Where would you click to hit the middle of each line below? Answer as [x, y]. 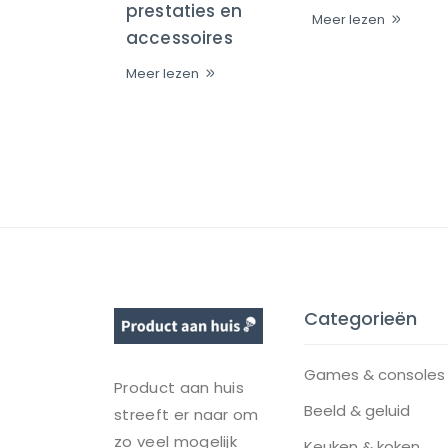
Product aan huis [179, 387]
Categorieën [360, 319]
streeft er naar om [186, 414]
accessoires [179, 38]
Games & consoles [374, 375]
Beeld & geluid [357, 411]
